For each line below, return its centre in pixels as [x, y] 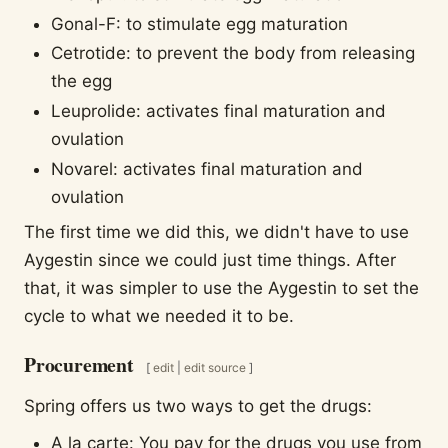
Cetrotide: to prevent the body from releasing [233, 53]
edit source [214, 368]
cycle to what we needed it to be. [159, 315]
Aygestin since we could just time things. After [210, 259]
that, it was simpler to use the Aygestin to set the [221, 287]
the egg [82, 81]
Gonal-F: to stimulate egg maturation [200, 23]
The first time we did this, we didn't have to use [216, 231]
